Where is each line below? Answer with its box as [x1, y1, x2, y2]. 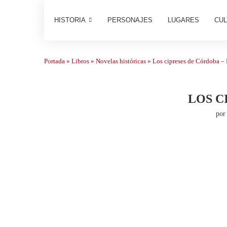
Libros [71, 57, 89, 65]
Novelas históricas [96, 57, 146, 65]
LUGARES [168, 16, 199, 24]
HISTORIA [54, 16, 86, 24]
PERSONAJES [107, 16, 153, 24]
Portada [44, 57, 65, 65]
